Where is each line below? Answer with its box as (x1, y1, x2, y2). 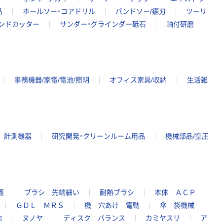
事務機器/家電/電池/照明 (14, 76, 89, 84)
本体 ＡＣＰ (154, 188, 196, 196)
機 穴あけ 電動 (84, 201, 140, 209)
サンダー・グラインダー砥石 (60, 20, 146, 28)
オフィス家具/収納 (110, 76, 167, 84)
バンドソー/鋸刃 (115, 7, 166, 15)
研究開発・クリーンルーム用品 (52, 132, 145, 141)
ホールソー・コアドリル (23, 7, 95, 15)
